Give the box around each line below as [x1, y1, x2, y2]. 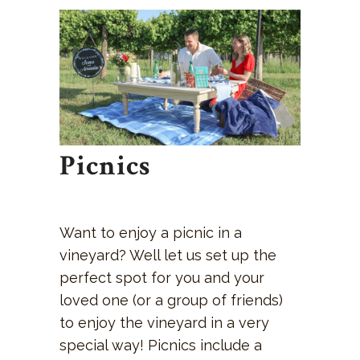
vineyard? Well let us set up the [59, 246, 276, 264]
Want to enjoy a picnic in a [59, 223, 242, 241]
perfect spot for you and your [59, 268, 264, 286]
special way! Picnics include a [59, 336, 262, 354]
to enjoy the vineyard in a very [59, 313, 269, 331]
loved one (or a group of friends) [59, 291, 283, 309]
